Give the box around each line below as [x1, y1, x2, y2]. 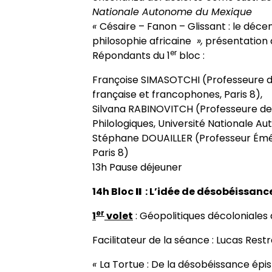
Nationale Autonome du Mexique [92, 5, 255, 19]
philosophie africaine [92, 34, 194, 48]
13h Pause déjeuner [92, 160, 182, 174]
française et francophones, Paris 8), [92, 87, 262, 101]
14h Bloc [92, 185, 135, 199]
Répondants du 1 [92, 49, 170, 63]
